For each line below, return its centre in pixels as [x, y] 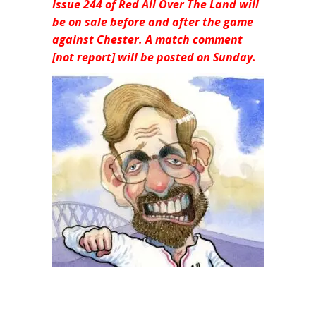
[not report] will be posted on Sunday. [154, 57]
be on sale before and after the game [153, 22]
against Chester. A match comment [147, 39]
